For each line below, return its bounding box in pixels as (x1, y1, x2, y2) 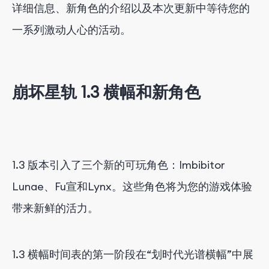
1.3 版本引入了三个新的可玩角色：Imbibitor (12, 157, 225, 172)
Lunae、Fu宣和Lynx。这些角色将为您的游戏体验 (12, 179, 252, 193)
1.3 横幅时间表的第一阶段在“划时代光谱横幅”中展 (12, 247, 253, 261)
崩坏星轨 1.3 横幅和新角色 (12, 82, 201, 103)
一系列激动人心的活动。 (12, 23, 131, 37)
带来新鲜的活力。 (12, 201, 98, 215)
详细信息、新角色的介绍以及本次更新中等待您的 (12, 1, 250, 15)
